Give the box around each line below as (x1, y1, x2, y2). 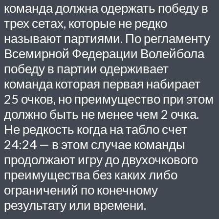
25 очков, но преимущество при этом (4, 91, 214, 106)
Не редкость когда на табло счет (4, 121, 187, 136)
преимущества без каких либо (4, 167, 177, 182)
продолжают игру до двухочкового (4, 152, 198, 167)
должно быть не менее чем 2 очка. (4, 106, 199, 121)
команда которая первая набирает (4, 76, 200, 91)
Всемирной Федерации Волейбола (4, 45, 204, 61)
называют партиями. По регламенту (4, 30, 210, 45)
